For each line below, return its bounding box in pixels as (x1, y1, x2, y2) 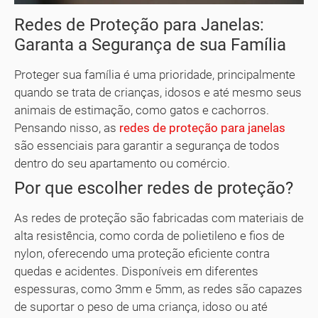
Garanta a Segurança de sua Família (14, 35, 286, 55)
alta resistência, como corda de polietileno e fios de (14, 229, 285, 243)
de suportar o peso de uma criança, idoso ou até (14, 300, 268, 314)
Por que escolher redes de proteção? (14, 178, 293, 199)
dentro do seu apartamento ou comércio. (14, 156, 230, 171)
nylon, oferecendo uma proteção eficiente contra (14, 246, 270, 261)
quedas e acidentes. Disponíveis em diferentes (14, 264, 258, 279)
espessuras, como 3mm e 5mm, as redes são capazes (14, 282, 302, 297)
